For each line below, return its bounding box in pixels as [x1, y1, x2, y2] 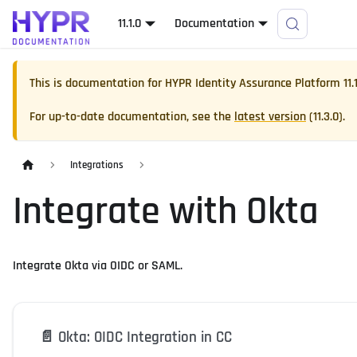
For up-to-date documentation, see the [29, 108, 234, 125]
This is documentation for [29, 75, 165, 92]
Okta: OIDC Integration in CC [58, 328, 232, 348]
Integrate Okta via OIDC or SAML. [13, 257, 182, 275]
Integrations [70, 159, 124, 172]
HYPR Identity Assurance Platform [165, 75, 340, 92]
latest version [234, 108, 306, 125]
